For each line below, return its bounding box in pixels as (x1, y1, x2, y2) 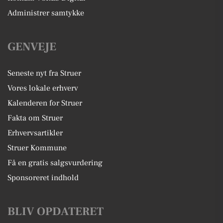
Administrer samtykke (7, 8, 84, 18)
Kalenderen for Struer (7, 98, 82, 108)
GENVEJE (7, 39, 56, 54)
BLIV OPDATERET (7, 204, 104, 219)
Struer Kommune (7, 143, 67, 153)
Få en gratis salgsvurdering (7, 158, 103, 168)
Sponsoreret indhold (7, 173, 79, 183)
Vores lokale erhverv (7, 83, 78, 93)
